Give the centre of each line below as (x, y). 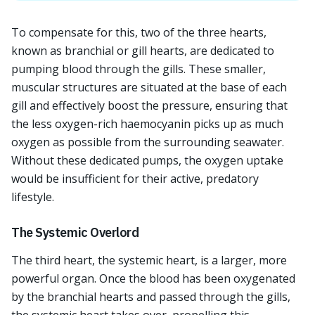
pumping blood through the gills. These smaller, (139, 69)
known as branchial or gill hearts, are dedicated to (143, 51)
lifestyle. (33, 197)
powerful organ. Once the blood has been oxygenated (153, 278)
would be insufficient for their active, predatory (135, 179)
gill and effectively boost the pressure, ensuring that (149, 105)
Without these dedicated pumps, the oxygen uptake (147, 160)
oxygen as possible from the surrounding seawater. (148, 142)
